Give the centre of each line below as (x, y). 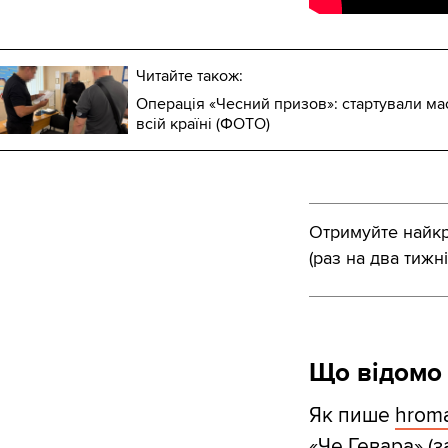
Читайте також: (189, 76)
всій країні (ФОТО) (203, 124)
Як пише (351, 416)
